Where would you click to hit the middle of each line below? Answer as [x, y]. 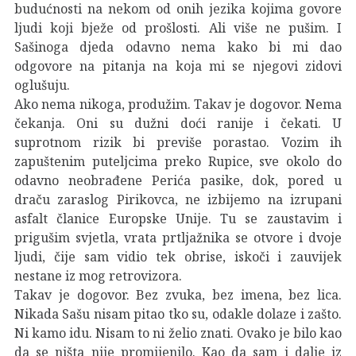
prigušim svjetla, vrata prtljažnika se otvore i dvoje [178, 237]
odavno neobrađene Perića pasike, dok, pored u [178, 180]
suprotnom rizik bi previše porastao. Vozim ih [178, 142]
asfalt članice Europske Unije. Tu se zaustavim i [178, 218]
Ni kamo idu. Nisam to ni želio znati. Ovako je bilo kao [178, 333]
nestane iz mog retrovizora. [98, 275]
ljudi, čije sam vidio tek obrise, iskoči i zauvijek [178, 256]
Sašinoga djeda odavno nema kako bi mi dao [178, 46]
